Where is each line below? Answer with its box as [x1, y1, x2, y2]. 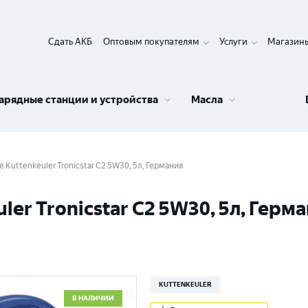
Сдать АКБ [48, 36, 92, 47]
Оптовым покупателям [103, 36, 199, 47]
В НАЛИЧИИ [72, 294, 114, 302]
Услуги [219, 36, 247, 47]
